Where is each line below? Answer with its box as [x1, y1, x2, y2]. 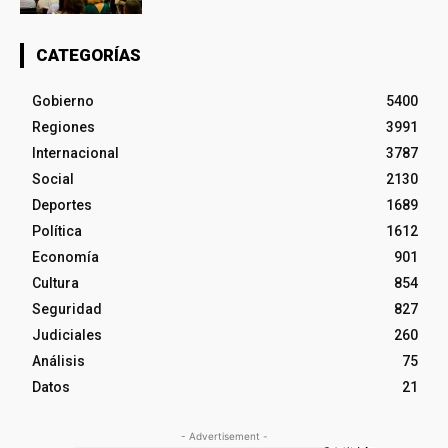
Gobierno [32, 92, 94, 109]
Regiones [32, 118, 95, 135]
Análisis [32, 352, 85, 369]
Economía [32, 248, 99, 265]
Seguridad [32, 300, 102, 317]
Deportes [32, 196, 92, 213]
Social [32, 170, 74, 187]
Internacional [32, 144, 119, 161]
